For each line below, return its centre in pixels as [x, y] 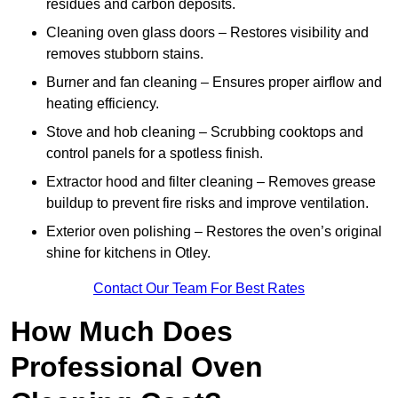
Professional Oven [137, 367]
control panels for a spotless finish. [155, 154]
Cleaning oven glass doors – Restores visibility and [207, 33]
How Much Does [122, 332]
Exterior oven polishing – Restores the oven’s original [214, 232]
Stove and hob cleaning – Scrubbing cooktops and [205, 132]
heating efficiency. [103, 104]
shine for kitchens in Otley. [128, 253]
